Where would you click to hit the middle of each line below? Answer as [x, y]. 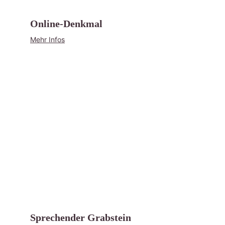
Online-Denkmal [66, 24]
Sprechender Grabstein [81, 217]
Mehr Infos [47, 39]
